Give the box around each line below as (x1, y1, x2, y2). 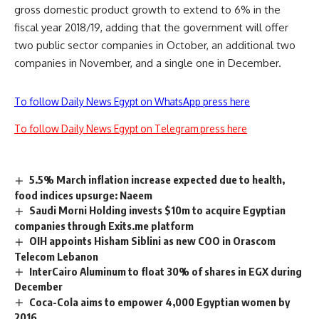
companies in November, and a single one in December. (14, 56, 281, 70)
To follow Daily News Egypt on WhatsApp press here (14, 95, 250, 108)
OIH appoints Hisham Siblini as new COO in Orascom (29, 234, 276, 247)
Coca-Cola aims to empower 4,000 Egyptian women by (29, 295, 291, 308)
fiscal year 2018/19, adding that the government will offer (14, 20, 288, 34)
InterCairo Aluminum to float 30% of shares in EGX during (29, 264, 303, 278)
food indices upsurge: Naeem (14, 188, 152, 202)
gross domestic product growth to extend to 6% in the (14, 2, 281, 16)
